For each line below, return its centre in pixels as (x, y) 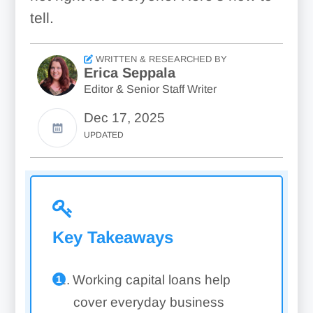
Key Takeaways (112, 237)
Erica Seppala (129, 73)
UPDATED (103, 135)
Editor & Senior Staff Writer (150, 89)
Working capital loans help (151, 280)
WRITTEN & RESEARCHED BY (160, 59)
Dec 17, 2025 (124, 118)
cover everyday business (148, 302)
